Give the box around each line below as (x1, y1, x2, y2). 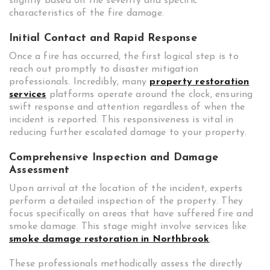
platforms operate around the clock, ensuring (46, 90, 253, 99)
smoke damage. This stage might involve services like (9, 222, 247, 231)
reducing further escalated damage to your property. (9, 128, 247, 137)
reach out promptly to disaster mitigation (9, 64, 199, 74)
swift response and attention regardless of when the (9, 102, 245, 112)
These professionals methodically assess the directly (9, 259, 243, 269)
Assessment (9, 165, 69, 176)
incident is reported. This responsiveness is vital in (9, 115, 234, 125)
